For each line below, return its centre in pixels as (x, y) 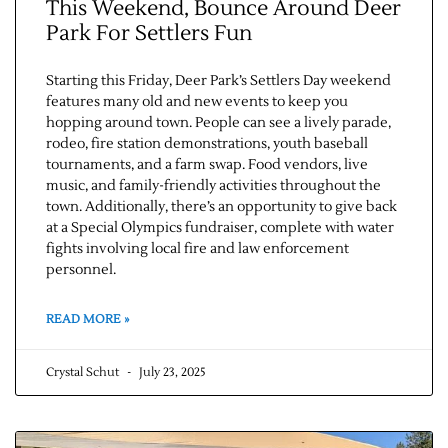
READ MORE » (87, 320)
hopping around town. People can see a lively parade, (218, 123)
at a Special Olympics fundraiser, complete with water (220, 228)
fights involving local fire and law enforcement (197, 249)
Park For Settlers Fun (149, 34)
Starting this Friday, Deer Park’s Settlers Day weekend (218, 81)
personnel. (81, 270)
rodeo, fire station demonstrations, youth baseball (207, 144)
